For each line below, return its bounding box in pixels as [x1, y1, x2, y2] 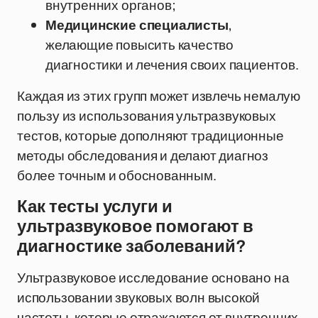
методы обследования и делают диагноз [17, 146, 269, 165]
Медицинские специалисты [45, 16, 229, 34]
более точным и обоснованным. [17, 166, 216, 185]
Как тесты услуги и [17, 197, 172, 216]
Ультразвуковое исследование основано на [17, 268, 290, 287]
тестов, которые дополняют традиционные [17, 126, 284, 145]
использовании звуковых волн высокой [17, 288, 261, 307]
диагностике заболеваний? [17, 237, 246, 256]
